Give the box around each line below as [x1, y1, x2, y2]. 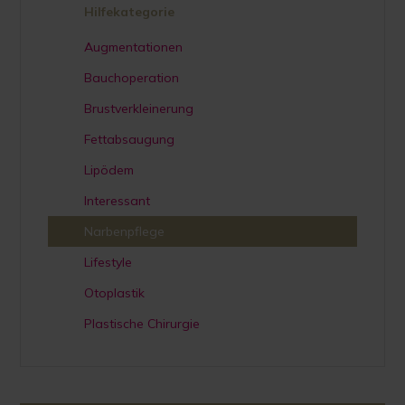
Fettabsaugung [84, 130, 175, 147]
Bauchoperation [84, 69, 180, 86]
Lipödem [84, 161, 135, 178]
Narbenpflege [84, 222, 165, 240]
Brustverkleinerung [84, 99, 194, 117]
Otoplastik [84, 284, 146, 301]
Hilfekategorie [84, 3, 175, 20]
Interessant [84, 192, 151, 209]
